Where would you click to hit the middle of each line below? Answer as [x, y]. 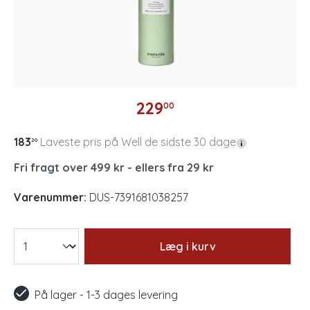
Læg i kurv [188, 246]
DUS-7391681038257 [139, 197]
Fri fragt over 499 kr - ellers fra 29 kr [114, 167]
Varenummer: [50, 197]
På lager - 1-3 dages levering [106, 295]
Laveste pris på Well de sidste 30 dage [138, 142]
